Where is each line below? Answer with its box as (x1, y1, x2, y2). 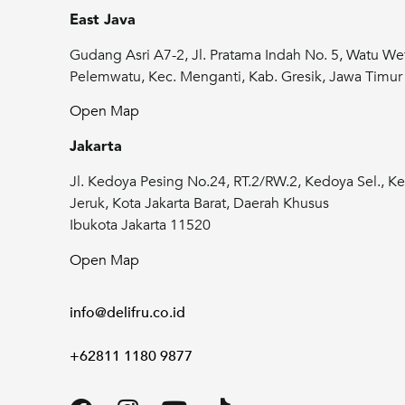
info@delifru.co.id (70, 302, 186, 323)
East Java (70, 8, 137, 32)
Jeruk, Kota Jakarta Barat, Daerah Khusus (70, 193, 330, 214)
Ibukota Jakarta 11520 (70, 215, 212, 236)
